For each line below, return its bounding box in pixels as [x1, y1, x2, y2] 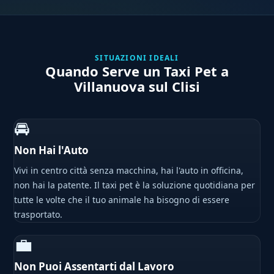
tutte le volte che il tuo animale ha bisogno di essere [14, 194, 230, 206]
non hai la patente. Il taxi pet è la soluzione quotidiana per [14, 179, 256, 191]
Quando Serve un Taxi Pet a [45, 62, 229, 81]
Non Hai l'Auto [14, 143, 89, 158]
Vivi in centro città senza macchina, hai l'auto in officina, [14, 165, 244, 177]
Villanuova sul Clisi [74, 77, 200, 96]
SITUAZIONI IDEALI [95, 53, 179, 64]
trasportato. [14, 209, 63, 221]
